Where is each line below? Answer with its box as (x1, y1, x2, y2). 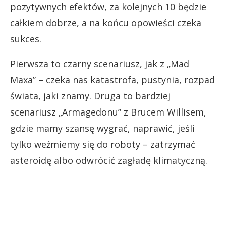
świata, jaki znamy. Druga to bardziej (10, 90, 171, 102)
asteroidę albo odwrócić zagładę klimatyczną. (10, 154, 207, 167)
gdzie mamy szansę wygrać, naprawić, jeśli (10, 122, 195, 135)
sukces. (10, 33, 41, 45)
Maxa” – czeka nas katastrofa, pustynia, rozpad (10, 74, 215, 86)
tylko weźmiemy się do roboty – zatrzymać (10, 138, 195, 151)
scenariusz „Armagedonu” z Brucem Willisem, (10, 106, 206, 119)
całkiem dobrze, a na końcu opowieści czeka (10, 17, 201, 29)
